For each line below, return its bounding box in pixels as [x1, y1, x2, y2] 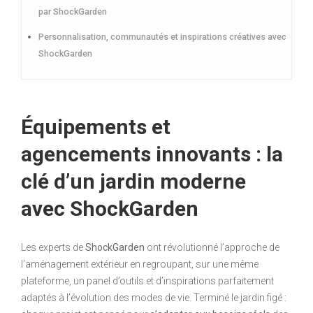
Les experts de [21, 241, 85, 253]
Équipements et [21, 114, 170, 139]
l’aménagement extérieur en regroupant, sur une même [21, 258, 259, 270]
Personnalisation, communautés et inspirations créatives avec [38, 31, 286, 42]
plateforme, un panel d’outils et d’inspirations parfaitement [21, 275, 274, 286]
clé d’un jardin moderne [21, 168, 246, 194]
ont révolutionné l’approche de [145, 241, 279, 253]
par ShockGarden [38, 6, 107, 17]
